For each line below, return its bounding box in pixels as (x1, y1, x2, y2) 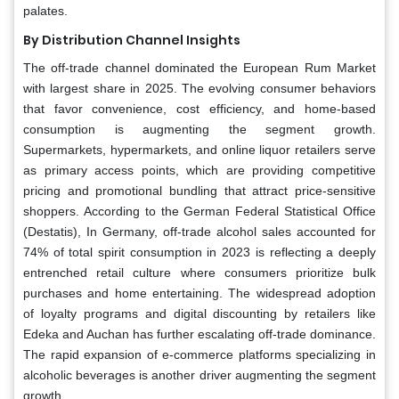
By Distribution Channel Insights (23, 31, 240, 50)
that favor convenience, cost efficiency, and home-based (23, 102, 376, 117)
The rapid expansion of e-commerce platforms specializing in (23, 347, 376, 362)
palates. (23, 4, 68, 19)
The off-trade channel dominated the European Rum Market (23, 61, 376, 76)
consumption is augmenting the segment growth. (23, 122, 376, 137)
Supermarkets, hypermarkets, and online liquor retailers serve (23, 142, 376, 158)
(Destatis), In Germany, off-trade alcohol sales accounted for (23, 224, 376, 240)
